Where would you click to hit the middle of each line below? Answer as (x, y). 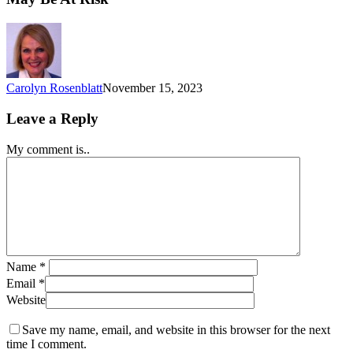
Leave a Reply (52, 118)
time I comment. (46, 344)
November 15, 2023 (152, 88)
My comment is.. (48, 149)
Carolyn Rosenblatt (54, 88)
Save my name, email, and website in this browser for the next (176, 329)
